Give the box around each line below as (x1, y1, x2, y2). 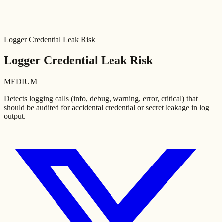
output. (4, 111, 26, 120)
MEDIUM (4, 77, 37, 86)
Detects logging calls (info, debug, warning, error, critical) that (4, 94, 198, 103)
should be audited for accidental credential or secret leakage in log (4, 103, 209, 111)
